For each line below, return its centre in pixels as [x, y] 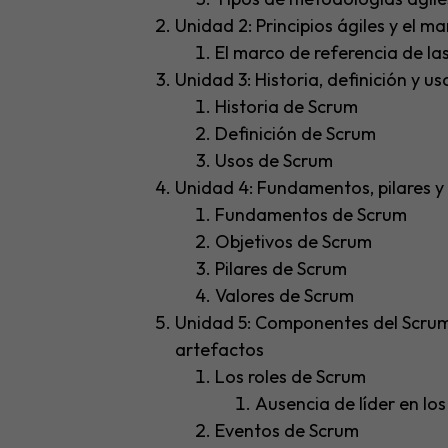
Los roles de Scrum [290, 377]
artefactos [219, 350]
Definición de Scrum [295, 134]
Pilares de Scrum [280, 269]
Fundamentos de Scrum [310, 215]
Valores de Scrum [284, 296]
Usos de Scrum [273, 161]
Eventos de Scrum [286, 431]
